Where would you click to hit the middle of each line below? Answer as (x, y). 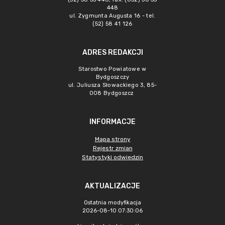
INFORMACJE (113, 122)
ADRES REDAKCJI (113, 52)
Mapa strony (113, 139)
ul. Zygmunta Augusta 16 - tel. (113, 16)
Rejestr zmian (113, 148)
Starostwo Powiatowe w (113, 69)
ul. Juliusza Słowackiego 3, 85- (113, 85)
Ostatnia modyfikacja (113, 203)
